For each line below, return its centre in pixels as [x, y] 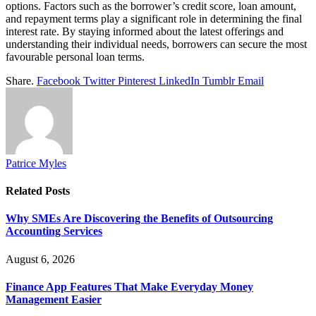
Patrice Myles [36, 163]
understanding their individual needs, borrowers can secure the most [156, 44]
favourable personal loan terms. [75, 56]
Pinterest [137, 80]
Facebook [59, 80]
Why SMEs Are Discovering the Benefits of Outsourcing [139, 219]
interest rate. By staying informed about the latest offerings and [145, 31]
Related [25, 191]
